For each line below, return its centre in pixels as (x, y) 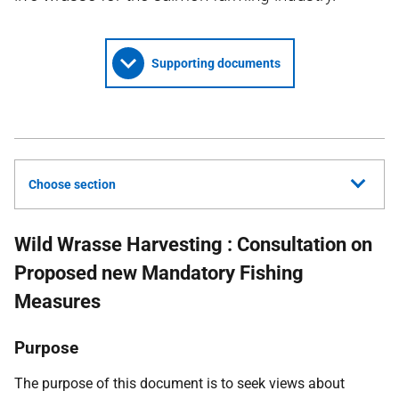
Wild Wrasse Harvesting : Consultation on (193, 244)
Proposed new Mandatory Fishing (159, 273)
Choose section (72, 184)
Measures (57, 301)
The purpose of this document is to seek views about (179, 383)
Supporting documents (216, 63)
